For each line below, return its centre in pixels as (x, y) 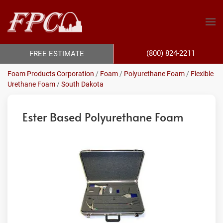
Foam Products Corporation (51, 74)
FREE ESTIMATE (57, 54)
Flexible (202, 74)
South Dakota (82, 84)
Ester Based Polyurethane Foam (103, 117)
